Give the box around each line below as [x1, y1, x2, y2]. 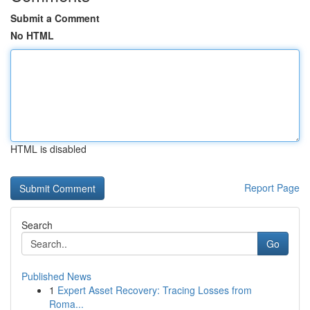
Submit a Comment [10, 11, 100, 25]
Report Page [244, 181, 300, 194]
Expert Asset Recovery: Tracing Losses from [57, 283, 252, 297]
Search [21, 218, 53, 232]
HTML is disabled [10, 142, 86, 156]
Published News [21, 269, 91, 283]
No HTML [10, 28, 54, 42]
